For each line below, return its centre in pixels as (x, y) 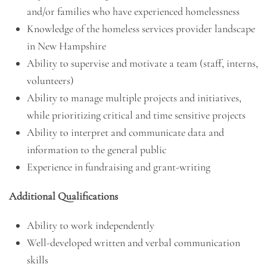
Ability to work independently (91, 225)
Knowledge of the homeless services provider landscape (141, 29)
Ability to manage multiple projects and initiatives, (134, 98)
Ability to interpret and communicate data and (125, 132)
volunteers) (50, 80)
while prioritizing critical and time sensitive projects (136, 115)
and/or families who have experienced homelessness (133, 11)
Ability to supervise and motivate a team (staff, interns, (142, 63)
